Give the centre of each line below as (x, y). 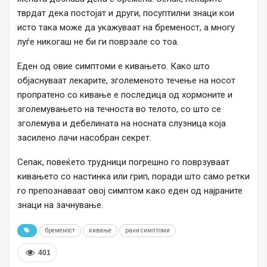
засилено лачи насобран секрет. (84, 138)
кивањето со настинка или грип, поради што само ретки (133, 177)
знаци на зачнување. (60, 205)
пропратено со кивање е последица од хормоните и (125, 95)
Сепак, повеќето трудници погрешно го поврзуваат (123, 162)
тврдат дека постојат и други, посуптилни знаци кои (126, 13)
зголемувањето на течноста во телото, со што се (119, 109)
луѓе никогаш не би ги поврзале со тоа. (98, 42)
